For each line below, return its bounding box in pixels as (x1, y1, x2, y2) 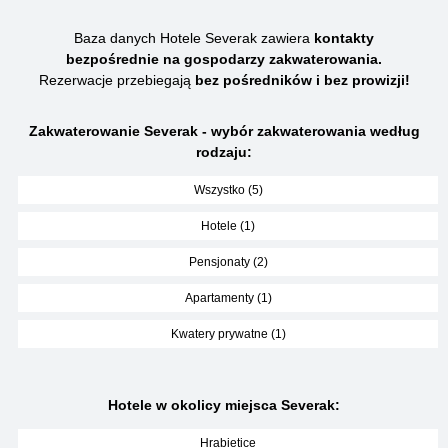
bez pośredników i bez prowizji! (194, 72, 410, 88)
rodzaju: (196, 144, 252, 160)
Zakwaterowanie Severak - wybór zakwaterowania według (28, 123, 420, 139)
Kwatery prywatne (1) (170, 327, 286, 341)
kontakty (314, 30, 374, 46)
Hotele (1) (201, 219, 255, 233)
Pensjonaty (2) (188, 255, 268, 269)
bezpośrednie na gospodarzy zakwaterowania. (66, 51, 382, 67)
